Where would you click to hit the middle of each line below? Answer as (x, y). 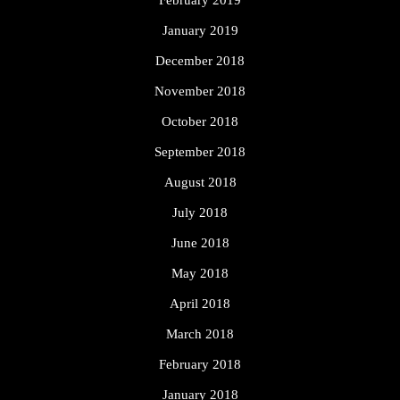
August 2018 (200, 183)
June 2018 (200, 243)
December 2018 (200, 61)
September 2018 (200, 152)
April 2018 (200, 304)
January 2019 (200, 31)
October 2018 (200, 122)
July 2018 (200, 213)
